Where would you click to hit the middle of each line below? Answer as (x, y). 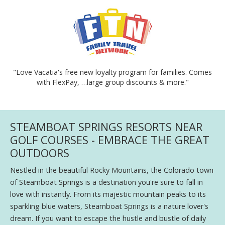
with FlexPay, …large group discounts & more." (113, 82)
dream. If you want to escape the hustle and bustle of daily (108, 218)
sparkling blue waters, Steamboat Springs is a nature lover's (109, 206)
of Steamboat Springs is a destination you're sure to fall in (106, 182)
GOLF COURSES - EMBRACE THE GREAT (110, 139)
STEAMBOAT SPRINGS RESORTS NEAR (106, 126)
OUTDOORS (40, 152)
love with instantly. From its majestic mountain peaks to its (108, 194)
